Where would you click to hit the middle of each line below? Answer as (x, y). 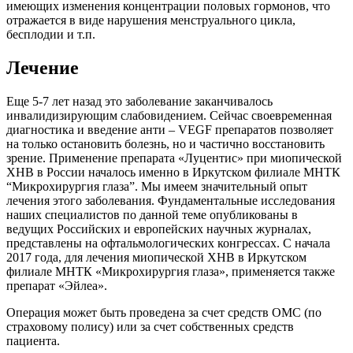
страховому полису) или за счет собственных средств (150, 326)
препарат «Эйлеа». (57, 285)
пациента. (33, 340)
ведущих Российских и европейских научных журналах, (159, 229)
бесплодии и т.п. (51, 35)
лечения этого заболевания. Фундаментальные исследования (171, 200)
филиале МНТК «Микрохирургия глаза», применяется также (171, 271)
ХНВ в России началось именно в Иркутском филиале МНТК (173, 172)
